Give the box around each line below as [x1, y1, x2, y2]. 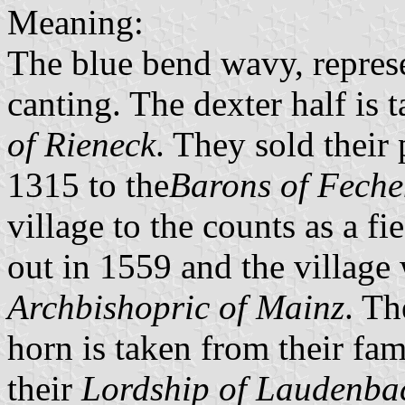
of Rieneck [7, 124, 155, 164]
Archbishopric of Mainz [7, 287, 344, 326]
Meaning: [7, 2, 144, 42]
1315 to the [7, 165, 169, 204]
